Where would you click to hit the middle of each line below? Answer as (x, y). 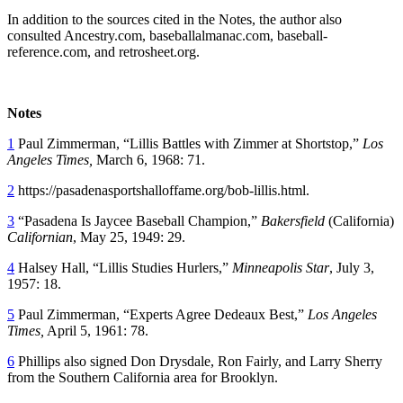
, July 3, (352, 267)
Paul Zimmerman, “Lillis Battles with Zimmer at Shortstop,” (188, 143)
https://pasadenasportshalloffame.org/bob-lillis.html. (162, 190)
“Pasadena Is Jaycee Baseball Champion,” (138, 220)
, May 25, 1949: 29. (129, 237)
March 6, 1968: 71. (151, 159)
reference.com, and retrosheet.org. (103, 51)
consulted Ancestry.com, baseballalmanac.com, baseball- (167, 35)
